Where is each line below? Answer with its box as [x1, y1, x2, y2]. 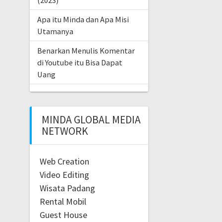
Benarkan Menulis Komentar [37, 46, 135, 56]
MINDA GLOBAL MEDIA [41, 113, 141, 127]
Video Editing [39, 169, 89, 181]
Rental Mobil [39, 196, 86, 208]
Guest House [39, 209, 87, 221]
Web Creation [39, 156, 89, 167]
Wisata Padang [39, 182, 95, 194]
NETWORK [41, 124, 88, 138]
